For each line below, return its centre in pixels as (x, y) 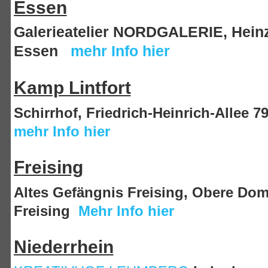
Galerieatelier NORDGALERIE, (120, 32)
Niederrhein (63, 246)
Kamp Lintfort (72, 88)
